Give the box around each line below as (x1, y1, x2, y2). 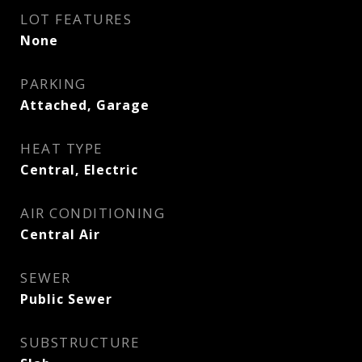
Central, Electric (20, 161, 138, 179)
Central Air (20, 225, 100, 243)
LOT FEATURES (20, 10, 132, 28)
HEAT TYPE (20, 139, 103, 158)
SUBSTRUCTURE (20, 333, 140, 351)
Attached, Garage (20, 96, 149, 114)
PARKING (20, 74, 86, 93)
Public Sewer (20, 290, 112, 308)
